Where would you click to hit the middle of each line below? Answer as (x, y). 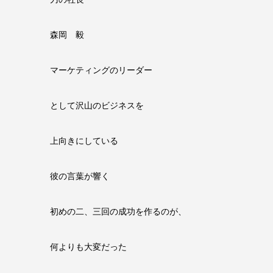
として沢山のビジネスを (97, 105)
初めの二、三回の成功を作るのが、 (118, 211)
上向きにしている (84, 140)
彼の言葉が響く (80, 176)
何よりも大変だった (88, 246)
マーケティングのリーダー (101, 70)
